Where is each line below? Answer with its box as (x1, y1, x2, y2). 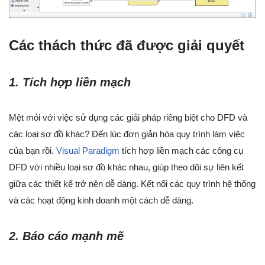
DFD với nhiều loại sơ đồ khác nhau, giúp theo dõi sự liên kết (9, 162, 244, 173)
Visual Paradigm (54, 146, 119, 156)
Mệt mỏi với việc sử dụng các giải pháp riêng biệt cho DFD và (9, 112, 247, 123)
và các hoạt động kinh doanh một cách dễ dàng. (9, 195, 193, 206)
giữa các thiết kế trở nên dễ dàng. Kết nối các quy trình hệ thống (9, 179, 256, 189)
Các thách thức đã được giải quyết (9, 37, 244, 54)
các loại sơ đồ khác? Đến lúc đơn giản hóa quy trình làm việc (9, 129, 245, 140)
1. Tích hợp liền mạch (9, 76, 131, 89)
